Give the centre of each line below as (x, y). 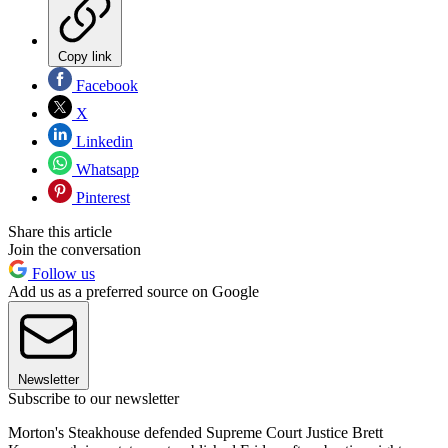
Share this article (60, 231)
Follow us (61, 273)
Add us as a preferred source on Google (133, 291)
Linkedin (102, 141)
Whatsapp (105, 169)
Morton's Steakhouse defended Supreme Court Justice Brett (195, 432)
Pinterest (101, 197)
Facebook (105, 85)
